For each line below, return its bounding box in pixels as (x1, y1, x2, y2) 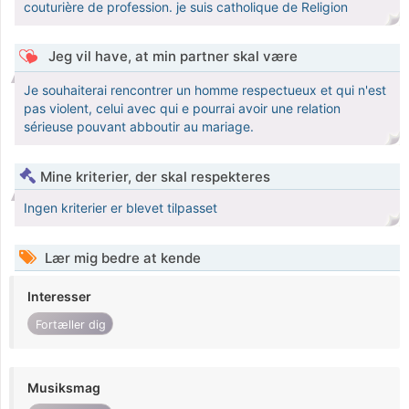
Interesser (27, 288, 91, 305)
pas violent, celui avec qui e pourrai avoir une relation (24, 100, 341, 117)
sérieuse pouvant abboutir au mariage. (24, 119, 254, 135)
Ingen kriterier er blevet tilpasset (24, 200, 217, 216)
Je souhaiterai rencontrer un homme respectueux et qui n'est (24, 82, 386, 99)
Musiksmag (27, 380, 100, 396)
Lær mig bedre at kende (41, 249, 201, 267)
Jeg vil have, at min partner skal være (44, 47, 298, 66)
